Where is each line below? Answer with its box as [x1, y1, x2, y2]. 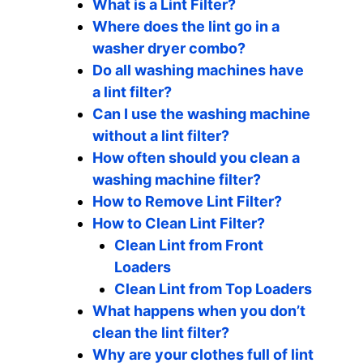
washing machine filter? [92, 171, 261, 188]
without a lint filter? [92, 127, 229, 144]
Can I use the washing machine [92, 105, 310, 122]
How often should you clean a [92, 149, 300, 166]
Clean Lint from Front [114, 237, 263, 254]
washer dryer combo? [92, 40, 246, 57]
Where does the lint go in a [92, 18, 280, 35]
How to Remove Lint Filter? [92, 193, 282, 210]
